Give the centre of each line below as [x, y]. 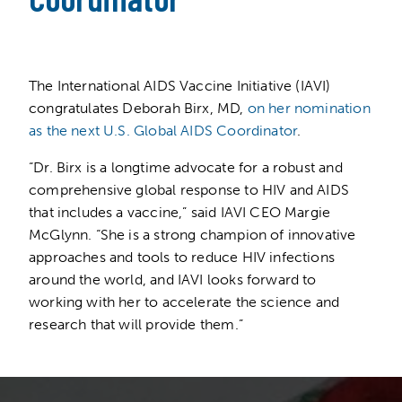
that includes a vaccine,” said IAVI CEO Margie [180, 212]
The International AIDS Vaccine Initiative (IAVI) [180, 85]
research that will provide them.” [138, 324]
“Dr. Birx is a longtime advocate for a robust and [186, 167]
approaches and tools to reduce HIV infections [182, 257]
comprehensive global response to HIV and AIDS [189, 189]
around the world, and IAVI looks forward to [173, 279]
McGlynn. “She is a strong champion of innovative [192, 234]
